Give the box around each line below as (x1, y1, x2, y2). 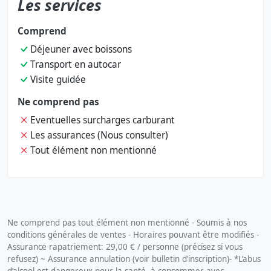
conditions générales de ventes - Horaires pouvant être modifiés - (7, 229, 259, 240)
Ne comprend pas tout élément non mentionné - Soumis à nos (7, 217, 247, 228)
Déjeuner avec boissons (30, 42, 132, 56)
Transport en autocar (30, 57, 121, 71)
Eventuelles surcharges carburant (30, 113, 175, 126)
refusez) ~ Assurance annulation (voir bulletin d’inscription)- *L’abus (7, 253, 261, 264)
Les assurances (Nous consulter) (30, 128, 168, 142)
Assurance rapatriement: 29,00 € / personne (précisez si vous (7, 241, 243, 252)
